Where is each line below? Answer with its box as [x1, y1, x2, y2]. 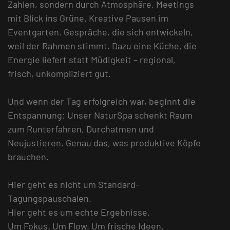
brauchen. [8, 151, 49, 163]
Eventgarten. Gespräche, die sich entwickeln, [8, 26, 193, 38]
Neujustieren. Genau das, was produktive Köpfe [8, 137, 201, 149]
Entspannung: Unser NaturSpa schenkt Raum [8, 109, 193, 121]
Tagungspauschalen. [8, 193, 91, 204]
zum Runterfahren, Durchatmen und [8, 123, 154, 135]
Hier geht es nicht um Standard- [8, 179, 139, 190]
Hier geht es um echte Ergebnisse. [8, 206, 150, 218]
